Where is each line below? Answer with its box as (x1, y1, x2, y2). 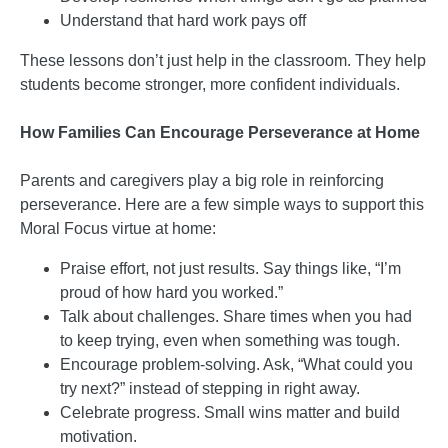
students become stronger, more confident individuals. (20, 75, 400, 93)
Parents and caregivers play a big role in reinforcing (20, 171, 384, 189)
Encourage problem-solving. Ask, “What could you (60, 355, 413, 373)
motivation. (60, 427, 137, 445)
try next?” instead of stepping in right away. (60, 379, 360, 397)
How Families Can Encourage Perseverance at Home (20, 123, 420, 141)
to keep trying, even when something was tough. (60, 331, 400, 349)
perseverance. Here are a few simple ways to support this (20, 195, 424, 213)
